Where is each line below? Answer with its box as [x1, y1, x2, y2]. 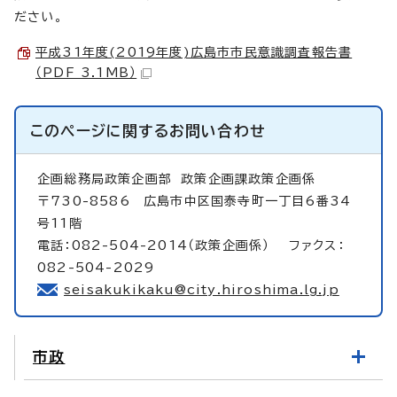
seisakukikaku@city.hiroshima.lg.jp [64, 283, 339, 296]
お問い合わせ [168, 122, 267, 138]
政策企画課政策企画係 [181, 172, 316, 185]
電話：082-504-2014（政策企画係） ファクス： [37, 238, 345, 252]
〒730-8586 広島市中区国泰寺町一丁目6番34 [37, 194, 352, 207]
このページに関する [30, 122, 169, 138]
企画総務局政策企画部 [37, 172, 182, 185]
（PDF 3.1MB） [35, 66, 137, 79]
